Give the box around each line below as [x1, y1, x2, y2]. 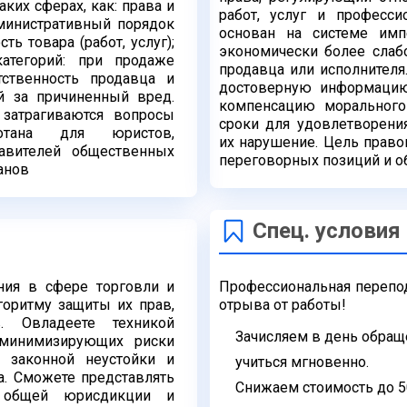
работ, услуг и [218, 6, 336, 24]
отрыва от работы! [218, 296, 346, 313]
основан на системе [218, 25, 380, 42]
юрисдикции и [64, 387, 175, 404]
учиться [234, 353, 291, 371]
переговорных [218, 152, 323, 169]
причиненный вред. [36, 88, 175, 105]
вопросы [114, 106, 175, 124]
